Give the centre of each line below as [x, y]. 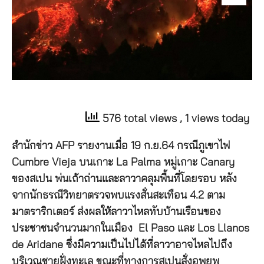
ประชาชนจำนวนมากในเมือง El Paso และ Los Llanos [131, 228]
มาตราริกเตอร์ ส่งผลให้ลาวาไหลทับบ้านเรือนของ [116, 212]
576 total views [140, 119]
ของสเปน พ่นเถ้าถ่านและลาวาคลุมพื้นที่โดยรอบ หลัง [124, 179]
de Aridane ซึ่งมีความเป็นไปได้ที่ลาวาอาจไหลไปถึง [122, 245]
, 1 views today [214, 119]
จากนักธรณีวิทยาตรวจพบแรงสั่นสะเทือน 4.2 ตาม [118, 195]
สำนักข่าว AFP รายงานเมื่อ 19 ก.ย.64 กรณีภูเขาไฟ [121, 146]
